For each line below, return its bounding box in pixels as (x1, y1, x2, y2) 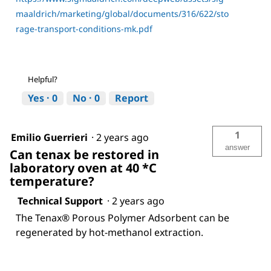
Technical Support (18, 194, 103, 207)
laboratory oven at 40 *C (10, 159, 157, 176)
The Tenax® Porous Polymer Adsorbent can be (16, 211, 229, 224)
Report (115, 91, 148, 105)
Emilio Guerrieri (11, 130, 88, 144)
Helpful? (28, 73, 57, 85)
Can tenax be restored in (10, 146, 159, 163)
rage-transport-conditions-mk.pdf (16, 22, 152, 34)
